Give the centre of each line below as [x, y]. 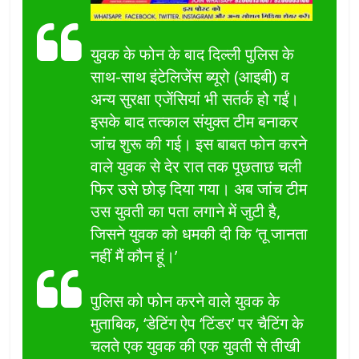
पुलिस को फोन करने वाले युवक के [186, 301]
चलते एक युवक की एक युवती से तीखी [196, 346]
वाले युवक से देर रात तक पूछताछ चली [197, 167]
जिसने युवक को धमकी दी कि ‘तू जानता [200, 234]
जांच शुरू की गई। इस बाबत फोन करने [199, 144]
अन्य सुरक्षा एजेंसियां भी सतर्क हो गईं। [195, 99]
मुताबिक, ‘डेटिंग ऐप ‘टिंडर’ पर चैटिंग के [198, 324]
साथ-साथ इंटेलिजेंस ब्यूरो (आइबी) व [190, 77]
